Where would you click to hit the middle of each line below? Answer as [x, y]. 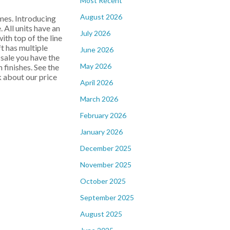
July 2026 [95, 33]
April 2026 [97, 82]
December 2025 [106, 148]
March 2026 [99, 99]
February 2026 [103, 115]
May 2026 [96, 66]
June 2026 [97, 50]
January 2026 [101, 132]
